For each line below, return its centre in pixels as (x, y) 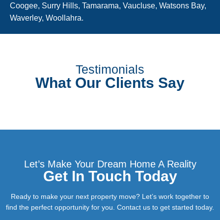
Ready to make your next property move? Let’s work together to (110, 197)
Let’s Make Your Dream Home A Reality (110, 164)
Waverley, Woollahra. (47, 18)
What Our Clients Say (110, 83)
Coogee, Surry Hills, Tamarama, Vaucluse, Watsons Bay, (108, 6)
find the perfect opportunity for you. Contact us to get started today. (110, 207)
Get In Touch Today (110, 176)
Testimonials (110, 69)
